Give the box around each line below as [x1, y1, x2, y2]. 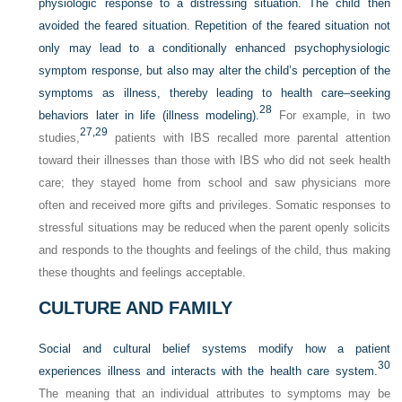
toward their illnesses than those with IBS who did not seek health [39, 153, 390, 167]
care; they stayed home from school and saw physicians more [39, 175, 390, 189]
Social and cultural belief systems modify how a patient [39, 341, 390, 355]
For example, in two [272, 108, 390, 122]
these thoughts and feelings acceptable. [39, 265, 247, 279]
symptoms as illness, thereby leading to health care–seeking [39, 85, 390, 100]
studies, [39, 130, 81, 144]
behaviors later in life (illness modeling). [39, 108, 260, 122]
